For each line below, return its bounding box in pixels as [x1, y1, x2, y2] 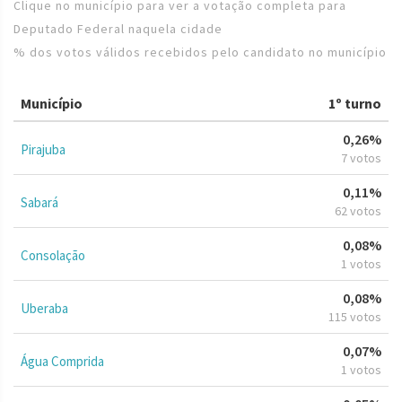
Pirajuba [21, 140, 66, 158]
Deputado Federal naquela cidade [13, 20, 223, 37]
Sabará [21, 193, 58, 211]
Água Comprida [21, 352, 104, 370]
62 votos [335, 202, 381, 219]
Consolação [21, 246, 85, 264]
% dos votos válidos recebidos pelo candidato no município [13, 43, 387, 60]
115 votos [328, 308, 381, 325]
